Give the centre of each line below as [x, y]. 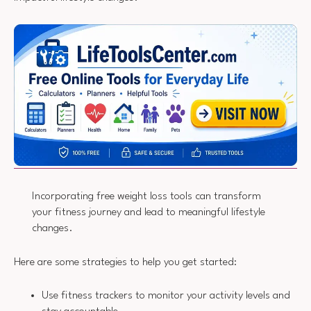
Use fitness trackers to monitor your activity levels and [166, 296]
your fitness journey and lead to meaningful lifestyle [148, 213]
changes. [52, 229]
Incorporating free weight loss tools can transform [146, 197]
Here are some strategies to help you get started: [125, 262]
